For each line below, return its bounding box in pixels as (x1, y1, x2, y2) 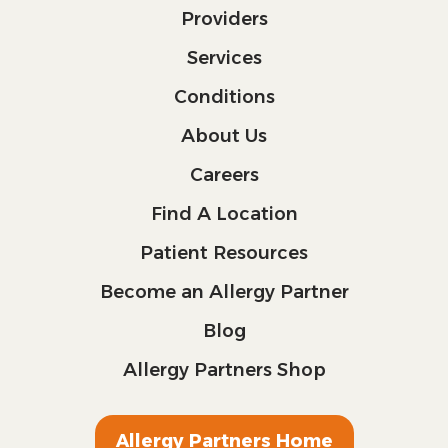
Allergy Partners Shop (122, 358, 326, 381)
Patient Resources (140, 241, 308, 264)
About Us (181, 124, 267, 147)
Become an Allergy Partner (99, 280, 349, 303)
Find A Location (150, 202, 298, 225)
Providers (180, 7, 268, 30)
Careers (189, 163, 259, 186)
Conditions (173, 85, 275, 108)
